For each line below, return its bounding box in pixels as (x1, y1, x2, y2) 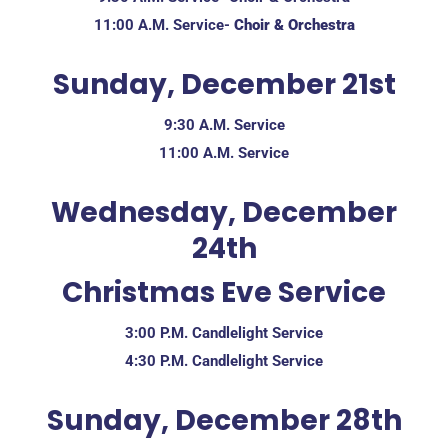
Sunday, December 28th (46, 400, 402, 440)
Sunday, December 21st (52, 64, 396, 104)
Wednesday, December (51, 192, 397, 232)
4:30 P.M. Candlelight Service (125, 351, 323, 370)
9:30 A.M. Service (163, 115, 285, 134)
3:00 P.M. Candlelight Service (125, 323, 323, 342)
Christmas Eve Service (62, 272, 386, 312)
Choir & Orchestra (233, 15, 355, 34)
